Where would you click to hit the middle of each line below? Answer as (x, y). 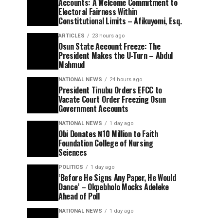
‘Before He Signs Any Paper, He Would (117, 177)
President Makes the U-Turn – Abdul (116, 55)
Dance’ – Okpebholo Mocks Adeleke (114, 187)
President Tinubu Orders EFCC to (110, 90)
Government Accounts (93, 108)
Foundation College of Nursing (106, 143)
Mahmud (72, 64)
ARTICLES (72, 36)
